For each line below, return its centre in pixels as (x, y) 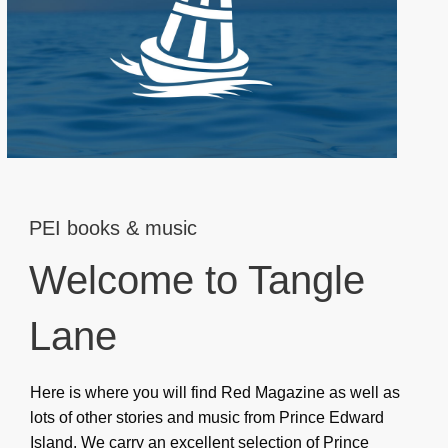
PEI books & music (112, 228)
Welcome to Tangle (196, 280)
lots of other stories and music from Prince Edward (206, 417)
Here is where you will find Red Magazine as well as (214, 392)
